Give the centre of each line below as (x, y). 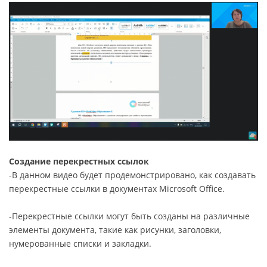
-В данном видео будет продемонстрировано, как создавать (132, 175)
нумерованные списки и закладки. (80, 244)
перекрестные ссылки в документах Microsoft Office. (117, 189)
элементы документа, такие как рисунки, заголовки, (115, 230)
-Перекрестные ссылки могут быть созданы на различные (129, 216)
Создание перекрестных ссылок (79, 162)
